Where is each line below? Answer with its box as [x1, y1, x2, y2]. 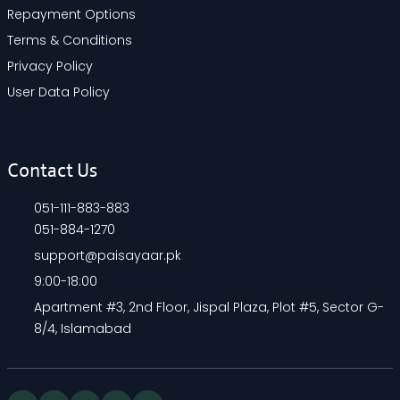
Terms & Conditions [7, 30, 132, 49]
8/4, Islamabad [34, 319, 131, 337]
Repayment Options [7, 4, 136, 23]
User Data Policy [7, 82, 110, 101]
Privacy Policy [7, 56, 93, 75]
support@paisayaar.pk [34, 246, 181, 264]
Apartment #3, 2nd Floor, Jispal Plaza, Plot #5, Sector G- [34, 297, 384, 316]
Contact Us [7, 161, 97, 181]
